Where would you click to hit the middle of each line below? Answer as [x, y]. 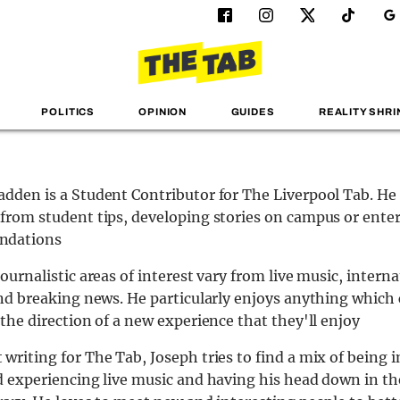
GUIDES [253, 112]
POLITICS [68, 112]
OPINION [163, 112]
